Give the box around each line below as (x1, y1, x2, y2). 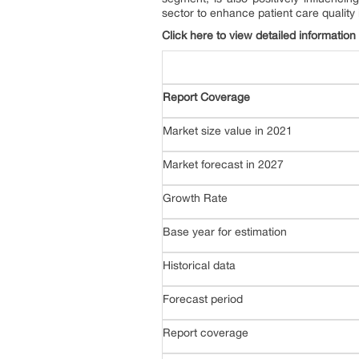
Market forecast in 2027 (163, 158, 284, 171)
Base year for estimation (163, 225, 287, 238)
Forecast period (163, 292, 243, 305)
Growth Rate (163, 192, 228, 204)
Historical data (163, 259, 236, 272)
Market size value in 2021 (163, 124, 292, 137)
